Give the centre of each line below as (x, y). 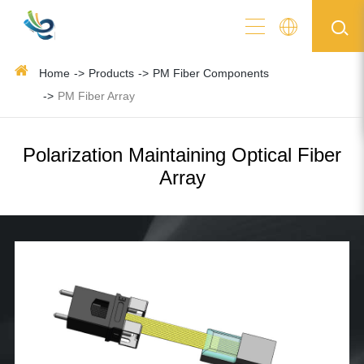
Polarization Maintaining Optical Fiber (182, 155)
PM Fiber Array (96, 96)
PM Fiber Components (210, 73)
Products (111, 73)
